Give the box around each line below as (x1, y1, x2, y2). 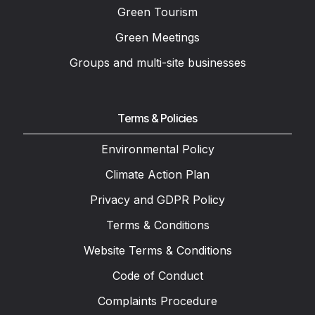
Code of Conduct (112, 269, 203, 283)
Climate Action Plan (105, 167, 210, 182)
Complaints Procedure (98, 294, 217, 309)
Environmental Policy (101, 142, 214, 157)
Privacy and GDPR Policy (90, 193, 225, 207)
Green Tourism (117, 4, 198, 19)
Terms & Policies (117, 110, 198, 125)
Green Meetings (115, 30, 200, 44)
